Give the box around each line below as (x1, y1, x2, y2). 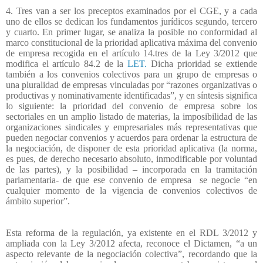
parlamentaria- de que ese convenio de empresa (6, 174, 191, 185)
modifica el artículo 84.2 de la (6, 58, 128, 69)
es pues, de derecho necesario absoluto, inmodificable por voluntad (6, 153, 257, 164)
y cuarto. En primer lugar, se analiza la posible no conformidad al (6, 26, 257, 37)
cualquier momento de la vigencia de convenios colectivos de (6, 185, 257, 195)
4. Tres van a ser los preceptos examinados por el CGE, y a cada (6, 5, 257, 16)
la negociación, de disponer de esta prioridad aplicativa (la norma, (6, 143, 257, 153)
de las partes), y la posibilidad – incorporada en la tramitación (6, 164, 257, 174)
